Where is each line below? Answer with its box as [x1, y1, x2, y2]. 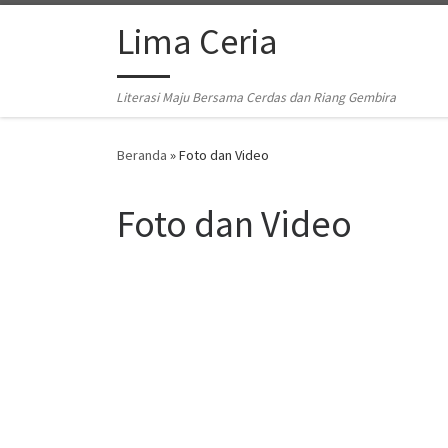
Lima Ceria [117, 19, 278, 65]
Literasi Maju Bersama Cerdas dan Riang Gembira [116, 89, 397, 107]
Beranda [117, 146, 167, 165]
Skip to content [27, 19, 124, 38]
